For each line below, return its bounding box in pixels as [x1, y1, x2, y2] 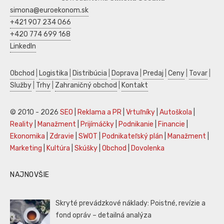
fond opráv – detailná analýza [55, 211, 152, 220]
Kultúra [46, 144, 70, 153]
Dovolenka [131, 144, 164, 153]
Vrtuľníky [126, 108, 155, 117]
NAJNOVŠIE [10, 170, 49, 179]
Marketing [10, 144, 42, 153]
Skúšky [74, 144, 97, 153]
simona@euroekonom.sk [10, 6, 88, 15]
